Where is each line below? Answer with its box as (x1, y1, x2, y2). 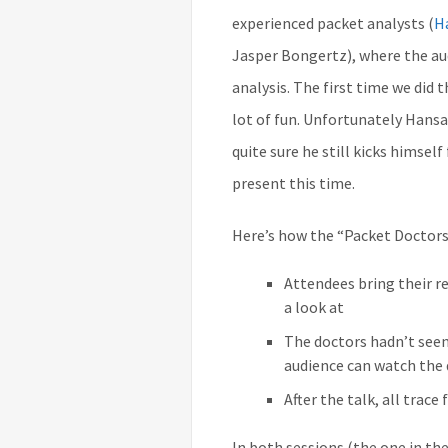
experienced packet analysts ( (232, 13, 434, 34)
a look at (284, 297, 344, 318)
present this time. (232, 173, 355, 194)
